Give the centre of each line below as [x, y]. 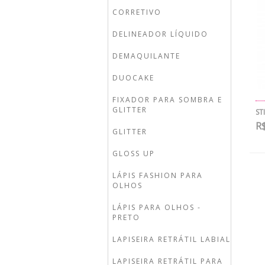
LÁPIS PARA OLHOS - [157, 207]
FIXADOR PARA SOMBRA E [167, 100]
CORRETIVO [137, 12]
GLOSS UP [134, 153]
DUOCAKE [133, 78]
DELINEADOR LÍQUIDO [160, 34]
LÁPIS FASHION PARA [158, 175]
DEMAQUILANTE [146, 56]
